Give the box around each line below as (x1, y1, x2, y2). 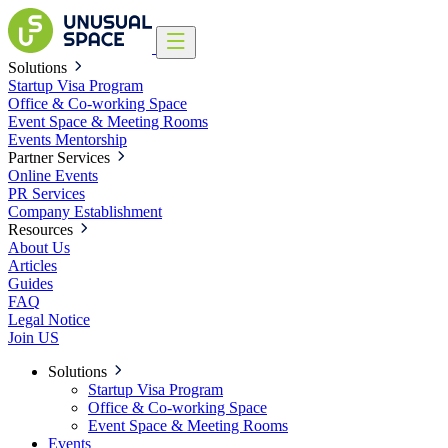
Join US (8, 329, 59, 346)
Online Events (8, 167, 98, 184)
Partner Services (8, 149, 114, 166)
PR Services (8, 185, 85, 202)
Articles (8, 257, 57, 274)
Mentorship (55, 131, 127, 148)
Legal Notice (8, 311, 90, 328)
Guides (8, 275, 53, 292)
